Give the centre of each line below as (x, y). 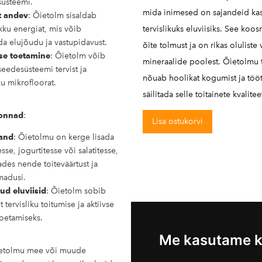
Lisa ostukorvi (177, 121)
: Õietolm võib (78, 56)
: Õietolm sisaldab (62, 15)
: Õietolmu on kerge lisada (64, 137)
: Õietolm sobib (76, 191)
